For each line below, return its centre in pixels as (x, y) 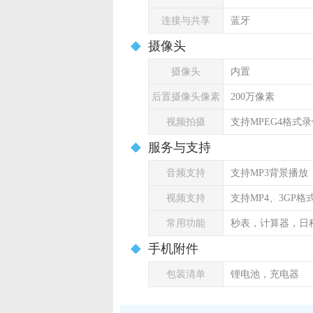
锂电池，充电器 (265, 274)
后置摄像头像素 (186, 97)
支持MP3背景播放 (269, 173)
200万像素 (253, 97)
